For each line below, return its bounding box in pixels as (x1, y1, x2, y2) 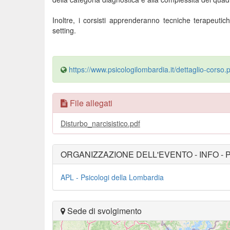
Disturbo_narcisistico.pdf (61, 118, 140, 128)
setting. (52, 25, 76, 35)
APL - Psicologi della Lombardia (61, 172, 164, 182)
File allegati (68, 97, 112, 109)
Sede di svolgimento (65, 205, 142, 217)
